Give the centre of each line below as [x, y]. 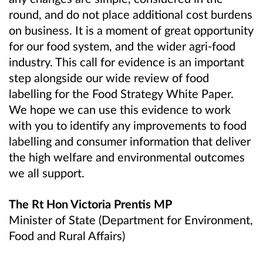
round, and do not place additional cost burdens [131, 14]
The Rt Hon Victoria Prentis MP [90, 204]
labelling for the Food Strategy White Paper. [121, 93]
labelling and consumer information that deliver [130, 141]
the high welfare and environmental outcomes [127, 156]
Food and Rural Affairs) [67, 236]
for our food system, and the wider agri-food [122, 45]
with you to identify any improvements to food [128, 125]
